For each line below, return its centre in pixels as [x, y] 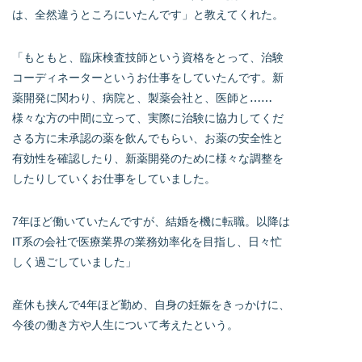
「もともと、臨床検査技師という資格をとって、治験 [148, 57]
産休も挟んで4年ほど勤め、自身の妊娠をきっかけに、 [151, 304]
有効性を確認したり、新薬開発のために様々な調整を [148, 158]
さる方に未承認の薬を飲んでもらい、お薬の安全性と [148, 137]
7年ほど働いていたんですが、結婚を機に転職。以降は [151, 221]
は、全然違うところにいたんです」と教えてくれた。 [148, 14]
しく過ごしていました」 [74, 261]
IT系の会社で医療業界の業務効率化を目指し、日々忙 [147, 241]
